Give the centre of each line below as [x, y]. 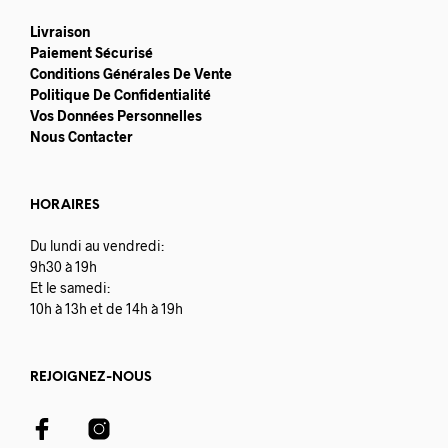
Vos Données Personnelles [116, 116]
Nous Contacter [81, 137]
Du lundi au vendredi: [97, 246]
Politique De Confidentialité [120, 95]
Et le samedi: [70, 288]
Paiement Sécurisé [91, 53]
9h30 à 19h [63, 267]
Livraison [60, 32]
